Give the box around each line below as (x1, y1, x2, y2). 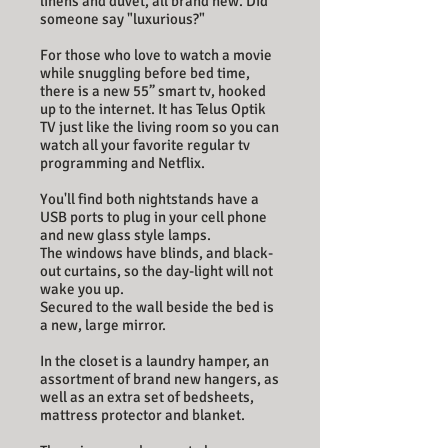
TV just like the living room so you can (40, 118, 279, 136)
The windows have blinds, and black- (40, 244, 273, 262)
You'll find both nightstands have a (40, 190, 259, 208)
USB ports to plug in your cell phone (40, 208, 267, 226)
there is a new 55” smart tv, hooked (40, 82, 266, 100)
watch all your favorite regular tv (40, 136, 250, 154)
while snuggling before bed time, (40, 64, 250, 82)
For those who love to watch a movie (40, 46, 272, 64)
